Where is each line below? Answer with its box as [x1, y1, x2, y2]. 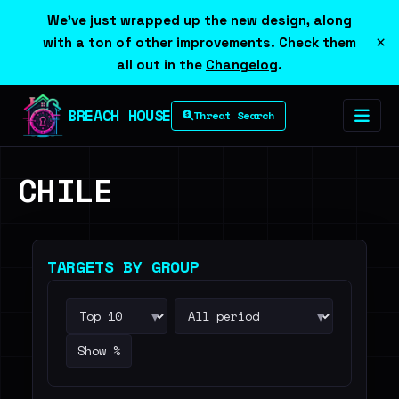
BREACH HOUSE [68, 103, 171, 126]
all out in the [117, 56, 206, 73]
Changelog [206, 56, 278, 73]
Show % [77, 342, 120, 360]
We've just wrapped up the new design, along [47, 12, 352, 28]
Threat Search [192, 107, 274, 123]
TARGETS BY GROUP [47, 255, 199, 278]
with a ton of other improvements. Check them [43, 34, 356, 51]
